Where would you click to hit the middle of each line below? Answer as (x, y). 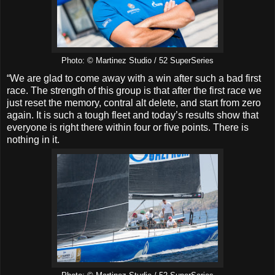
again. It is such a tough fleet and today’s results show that (133, 115)
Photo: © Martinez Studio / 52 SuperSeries (137, 60)
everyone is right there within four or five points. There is (128, 128)
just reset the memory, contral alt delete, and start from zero (134, 103)
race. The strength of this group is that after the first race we (134, 91)
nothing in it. (33, 140)
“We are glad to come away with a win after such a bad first (134, 79)
